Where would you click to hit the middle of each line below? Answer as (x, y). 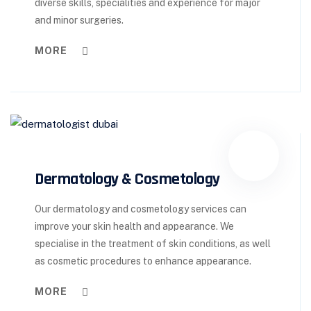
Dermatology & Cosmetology (127, 179)
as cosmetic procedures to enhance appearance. (143, 261)
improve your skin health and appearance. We (134, 226)
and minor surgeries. (79, 20)
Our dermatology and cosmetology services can (141, 209)
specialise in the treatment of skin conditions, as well (153, 243)
